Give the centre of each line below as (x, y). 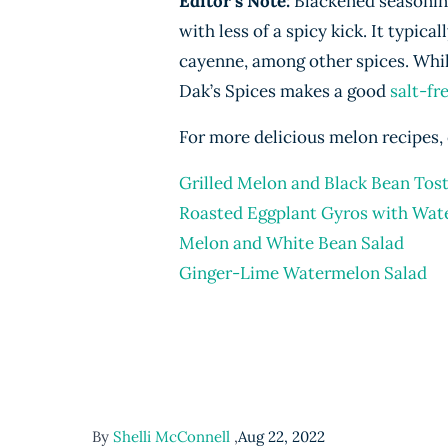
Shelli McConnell (173, 436)
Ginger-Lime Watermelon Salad (303, 273)
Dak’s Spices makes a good (284, 91)
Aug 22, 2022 (281, 436)
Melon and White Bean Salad (291, 243)
